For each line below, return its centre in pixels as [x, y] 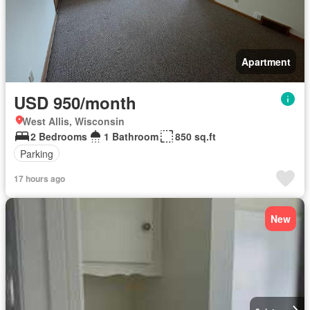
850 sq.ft [195, 136]
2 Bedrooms [59, 136]
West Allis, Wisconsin [73, 121]
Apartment [266, 62]
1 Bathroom [131, 136]
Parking [37, 153]
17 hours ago [39, 179]
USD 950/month [75, 102]
